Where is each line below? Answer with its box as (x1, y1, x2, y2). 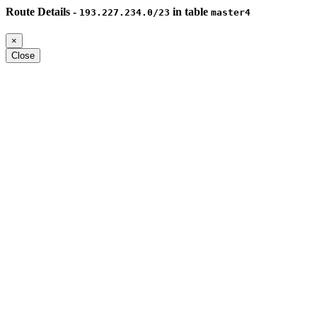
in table (170, 6, 211, 18)
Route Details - (6, 6, 79, 18)
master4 (211, 7, 250, 18)
